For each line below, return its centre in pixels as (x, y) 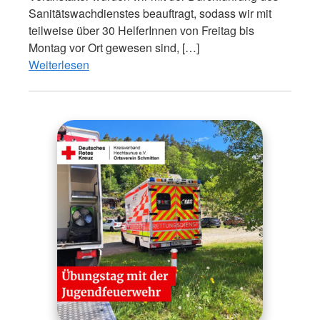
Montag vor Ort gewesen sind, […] (114, 48)
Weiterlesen (59, 65)
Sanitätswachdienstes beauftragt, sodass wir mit (150, 14)
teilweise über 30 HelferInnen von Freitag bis (141, 31)
